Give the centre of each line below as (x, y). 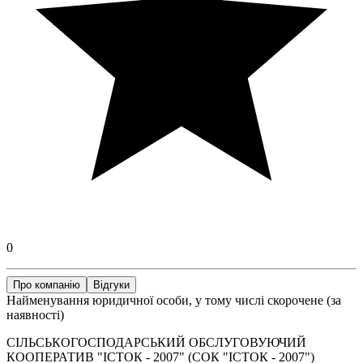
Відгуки (111, 284)
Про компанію (47, 284)
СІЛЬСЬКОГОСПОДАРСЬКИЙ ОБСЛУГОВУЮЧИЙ (156, 342)
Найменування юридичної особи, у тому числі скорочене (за (174, 300)
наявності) (35, 314)
